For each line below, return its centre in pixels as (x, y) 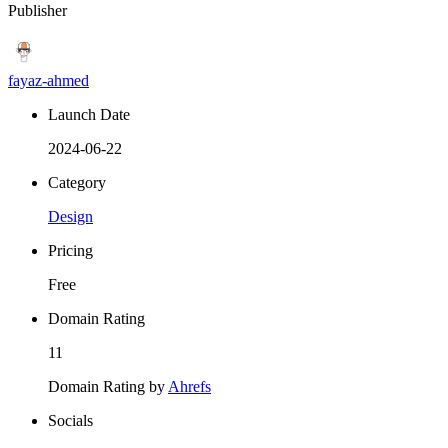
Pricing (70, 251)
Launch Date (89, 115)
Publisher (37, 11)
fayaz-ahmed (48, 81)
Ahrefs (189, 387)
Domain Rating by (108, 387)
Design (70, 217)
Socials (70, 421)
